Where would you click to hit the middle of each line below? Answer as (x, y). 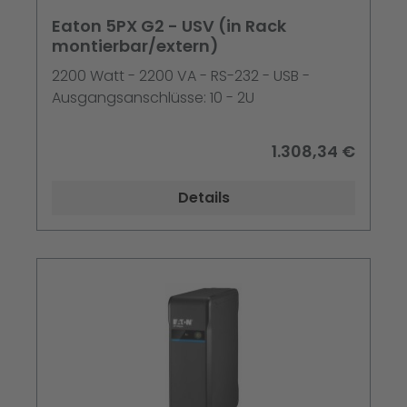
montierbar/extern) (135, 46)
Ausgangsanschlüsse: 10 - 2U (153, 98)
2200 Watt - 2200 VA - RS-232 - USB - (181, 76)
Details (203, 198)
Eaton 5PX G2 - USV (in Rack (169, 26)
